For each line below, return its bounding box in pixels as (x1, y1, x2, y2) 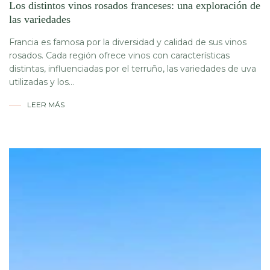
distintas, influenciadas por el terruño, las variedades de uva (9, 63, 256, 74)
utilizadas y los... (9, 76, 74, 87)
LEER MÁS (27, 99, 64, 109)
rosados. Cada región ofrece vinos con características (9, 49, 230, 61)
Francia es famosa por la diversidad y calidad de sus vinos (9, 36, 246, 48)
